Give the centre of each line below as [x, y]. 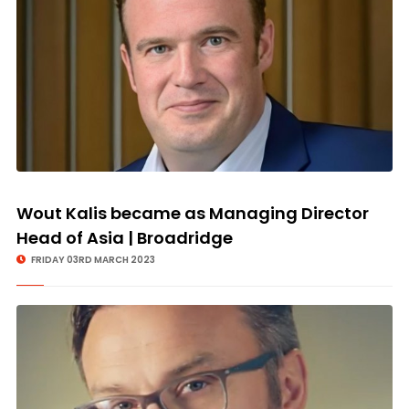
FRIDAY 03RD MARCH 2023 [92, 260]
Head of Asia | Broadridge [124, 238]
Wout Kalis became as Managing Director [192, 213]
